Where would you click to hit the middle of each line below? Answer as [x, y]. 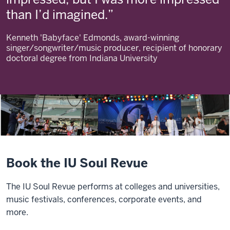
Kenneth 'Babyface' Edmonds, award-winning [93, 37]
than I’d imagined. [57, 14]
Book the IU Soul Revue [77, 163]
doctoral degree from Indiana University [82, 58]
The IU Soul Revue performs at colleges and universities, [113, 186]
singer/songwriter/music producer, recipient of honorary [114, 48]
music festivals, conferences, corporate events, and [104, 199]
